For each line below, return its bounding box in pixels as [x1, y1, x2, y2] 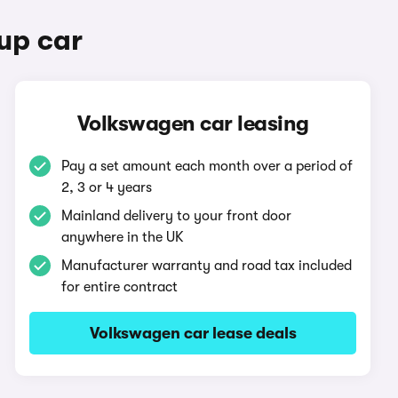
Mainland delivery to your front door [61, 208, 292, 224]
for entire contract [61, 279, 179, 295]
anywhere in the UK [61, 229, 185, 245]
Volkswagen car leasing [76, 111, 309, 136]
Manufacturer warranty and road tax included [61, 258, 353, 274]
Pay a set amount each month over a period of [61, 158, 354, 174]
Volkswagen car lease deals [89, 324, 297, 342]
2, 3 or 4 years [61, 179, 153, 195]
